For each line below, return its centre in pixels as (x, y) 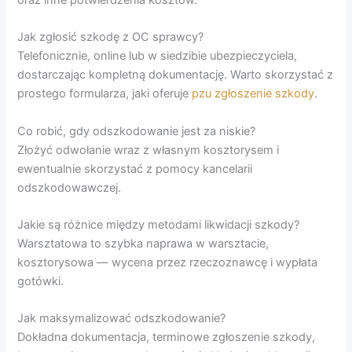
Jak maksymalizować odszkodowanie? (122, 319)
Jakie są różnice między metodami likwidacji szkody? (159, 224)
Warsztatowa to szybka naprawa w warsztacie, (143, 243)
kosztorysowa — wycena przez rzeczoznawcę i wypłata (168, 262)
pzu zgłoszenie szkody (253, 94)
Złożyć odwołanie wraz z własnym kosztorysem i (148, 150)
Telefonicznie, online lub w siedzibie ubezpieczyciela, (158, 56)
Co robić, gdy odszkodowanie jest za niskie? (137, 131)
